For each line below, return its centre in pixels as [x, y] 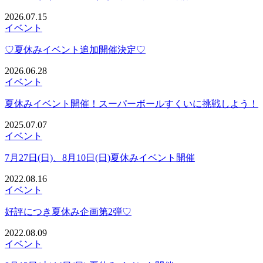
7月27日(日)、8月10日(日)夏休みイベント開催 [100, 157]
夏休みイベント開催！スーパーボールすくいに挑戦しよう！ [131, 103]
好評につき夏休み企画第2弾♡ [68, 211]
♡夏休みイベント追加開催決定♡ [75, 49]
